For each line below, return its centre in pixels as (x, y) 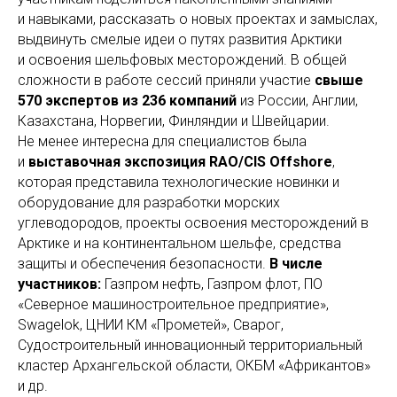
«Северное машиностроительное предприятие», (173, 305)
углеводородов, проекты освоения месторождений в (193, 223)
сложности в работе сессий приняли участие (166, 81)
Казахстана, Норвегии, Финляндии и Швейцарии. (174, 121)
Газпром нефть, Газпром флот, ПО (214, 284)
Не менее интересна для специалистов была (162, 142)
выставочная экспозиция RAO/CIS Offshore (180, 162)
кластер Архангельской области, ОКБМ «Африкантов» (194, 366)
